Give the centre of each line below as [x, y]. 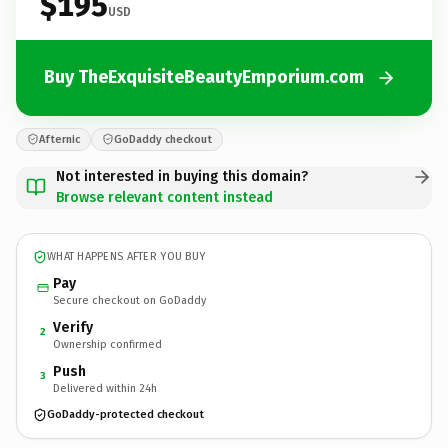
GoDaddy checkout [163, 139]
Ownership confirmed [107, 344]
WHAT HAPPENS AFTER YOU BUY [126, 256]
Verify [73, 327]
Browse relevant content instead [164, 197]
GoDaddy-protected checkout [125, 414]
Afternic [59, 139]
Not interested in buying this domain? [182, 176]
